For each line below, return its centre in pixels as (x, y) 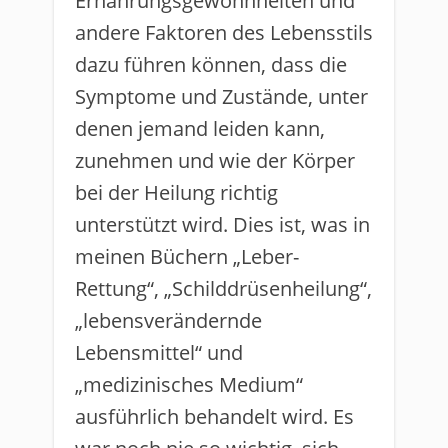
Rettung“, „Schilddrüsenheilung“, (223, 288)
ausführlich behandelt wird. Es (214, 416)
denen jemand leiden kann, (200, 128)
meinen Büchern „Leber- (187, 256)
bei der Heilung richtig (176, 192)
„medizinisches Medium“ (189, 384)
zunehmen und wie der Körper (215, 160)
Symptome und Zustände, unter (221, 96)
